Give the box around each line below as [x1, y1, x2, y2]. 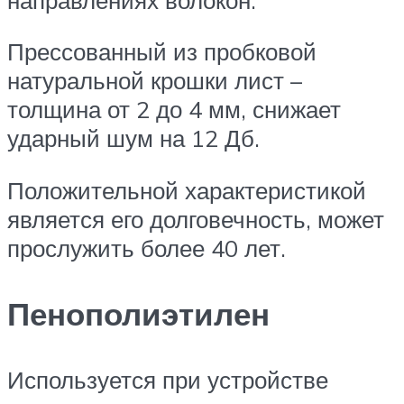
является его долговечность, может [7, 205, 384, 234]
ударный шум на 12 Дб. [7, 124, 260, 153]
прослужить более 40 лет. [7, 234, 286, 263]
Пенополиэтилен [7, 294, 270, 335]
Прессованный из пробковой [7, 37, 317, 67]
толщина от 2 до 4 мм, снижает [7, 95, 341, 124]
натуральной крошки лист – [7, 66, 302, 96]
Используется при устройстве [7, 365, 328, 395]
